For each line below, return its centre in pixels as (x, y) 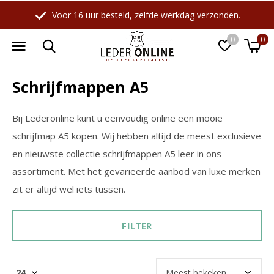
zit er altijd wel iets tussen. (69, 189)
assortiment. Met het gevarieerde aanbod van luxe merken (136, 171)
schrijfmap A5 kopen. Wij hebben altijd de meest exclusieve (137, 136)
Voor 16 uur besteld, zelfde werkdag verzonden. (145, 15)
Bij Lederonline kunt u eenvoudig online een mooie (117, 118)
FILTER (137, 226)
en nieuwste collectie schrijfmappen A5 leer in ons (117, 154)
